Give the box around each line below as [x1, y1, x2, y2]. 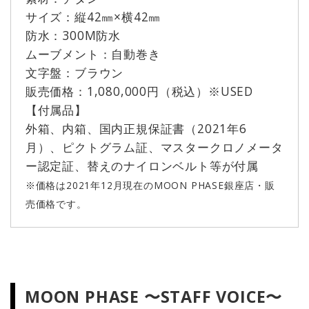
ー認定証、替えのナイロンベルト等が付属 [25, 157, 259, 174]
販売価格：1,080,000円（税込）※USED [25, 82, 254, 99]
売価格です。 [25, 197, 87, 210]
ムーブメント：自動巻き [25, 45, 161, 62]
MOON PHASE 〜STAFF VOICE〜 [25, 285, 283, 308]
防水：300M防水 [25, 26, 121, 43]
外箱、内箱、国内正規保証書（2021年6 [25, 119, 247, 137]
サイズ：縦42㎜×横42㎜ [25, 8, 161, 25]
